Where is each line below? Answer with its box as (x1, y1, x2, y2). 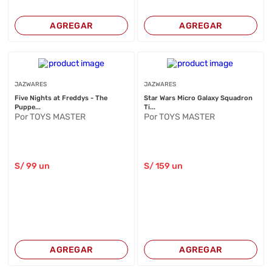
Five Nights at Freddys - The (15, 94, 108, 102)
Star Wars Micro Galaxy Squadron (143, 94, 253, 102)
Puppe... (15, 103, 41, 111)
